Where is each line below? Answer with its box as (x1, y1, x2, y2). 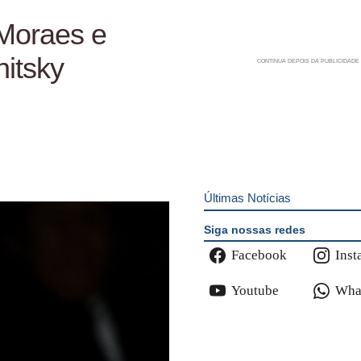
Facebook (230, 247, 287, 263)
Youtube (230, 283, 279, 299)
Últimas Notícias (203, 191, 291, 205)
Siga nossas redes (203, 222, 305, 236)
